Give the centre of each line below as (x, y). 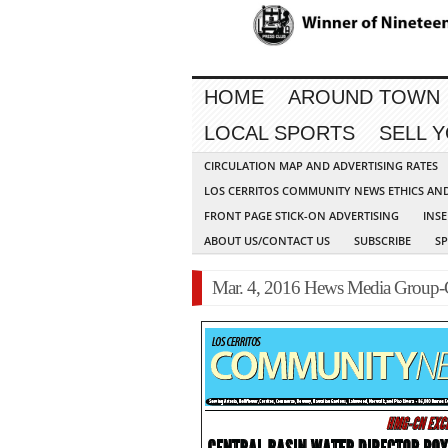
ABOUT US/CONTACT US (267, 241)
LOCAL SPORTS (279, 133)
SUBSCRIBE (382, 241)
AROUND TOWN (364, 97)
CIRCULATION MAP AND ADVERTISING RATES (321, 166)
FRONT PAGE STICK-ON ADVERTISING (301, 216)
